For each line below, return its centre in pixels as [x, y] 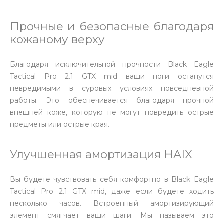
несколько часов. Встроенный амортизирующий [112, 203]
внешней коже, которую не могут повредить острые [112, 112]
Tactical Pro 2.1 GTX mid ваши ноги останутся [112, 76]
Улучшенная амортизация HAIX [101, 154]
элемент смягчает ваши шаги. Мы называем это [112, 215]
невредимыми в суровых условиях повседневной [112, 88]
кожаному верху [57, 39]
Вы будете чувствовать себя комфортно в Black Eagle [112, 179]
